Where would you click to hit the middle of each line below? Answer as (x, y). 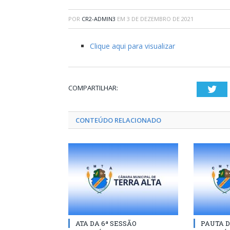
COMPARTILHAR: (93, 88)
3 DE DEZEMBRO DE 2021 (160, 18)
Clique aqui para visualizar (132, 46)
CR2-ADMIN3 (99, 18)
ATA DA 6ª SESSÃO (106, 223)
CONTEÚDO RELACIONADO (118, 120)
